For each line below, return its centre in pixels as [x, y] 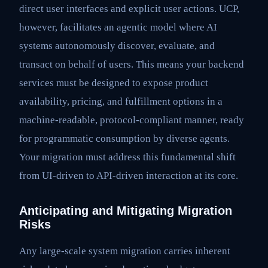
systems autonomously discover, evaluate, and [117, 46]
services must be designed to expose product [114, 83]
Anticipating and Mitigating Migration [126, 211]
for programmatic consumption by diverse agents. [124, 139]
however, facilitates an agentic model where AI [118, 28]
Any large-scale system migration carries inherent [125, 251]
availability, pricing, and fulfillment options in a [121, 102]
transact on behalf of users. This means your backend [132, 65]
